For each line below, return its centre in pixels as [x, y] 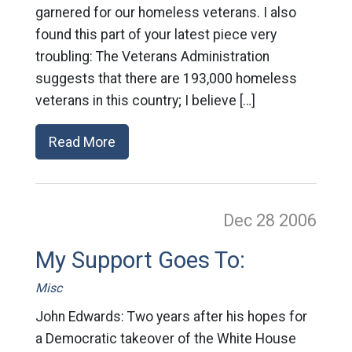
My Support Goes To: [140, 260]
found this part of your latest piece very [156, 35]
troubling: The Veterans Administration [152, 57]
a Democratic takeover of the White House [165, 339]
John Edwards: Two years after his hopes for [171, 317]
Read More [82, 142]
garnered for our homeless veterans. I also [165, 13]
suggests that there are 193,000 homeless [166, 79]
